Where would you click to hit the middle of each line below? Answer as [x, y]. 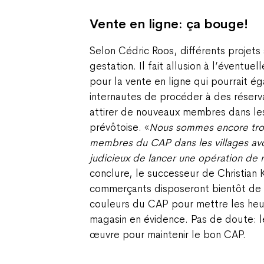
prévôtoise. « [119, 127]
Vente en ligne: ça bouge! [169, 24]
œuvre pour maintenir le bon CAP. [168, 234]
